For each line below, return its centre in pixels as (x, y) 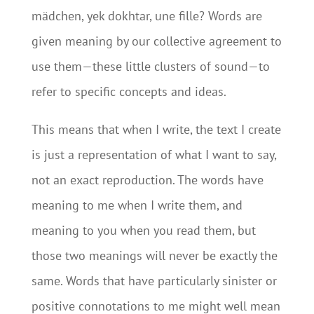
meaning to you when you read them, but (143, 230)
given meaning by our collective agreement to (156, 41)
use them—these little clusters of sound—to (150, 66)
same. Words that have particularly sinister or (154, 281)
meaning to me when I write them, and (137, 205)
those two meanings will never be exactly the (154, 255)
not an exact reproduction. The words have (147, 180)
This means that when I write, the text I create (156, 129)
